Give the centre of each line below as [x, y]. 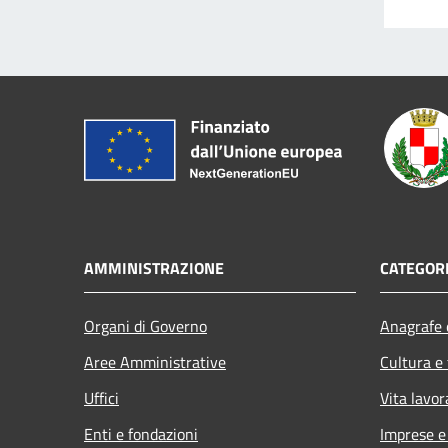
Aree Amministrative [155, 362]
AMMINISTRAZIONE [154, 268]
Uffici [101, 398]
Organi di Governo [145, 326]
